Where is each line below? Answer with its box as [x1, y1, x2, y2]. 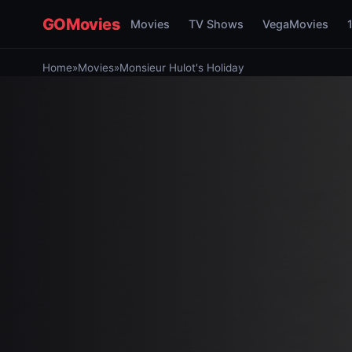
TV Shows [188, 17, 244, 31]
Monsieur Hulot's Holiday [119, 61, 244, 74]
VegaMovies [262, 17, 328, 31]
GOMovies [42, 14, 121, 34]
